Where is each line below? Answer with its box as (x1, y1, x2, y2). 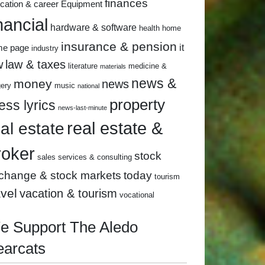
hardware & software (50, 21, 137, 33)
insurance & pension (61, 39, 177, 53)
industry (31, 43, 59, 53)
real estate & (67, 118, 163, 138)
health (139, 23, 160, 33)
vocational (119, 190, 154, 199)
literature (68, 61, 98, 70)
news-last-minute (58, 104, 107, 111)
